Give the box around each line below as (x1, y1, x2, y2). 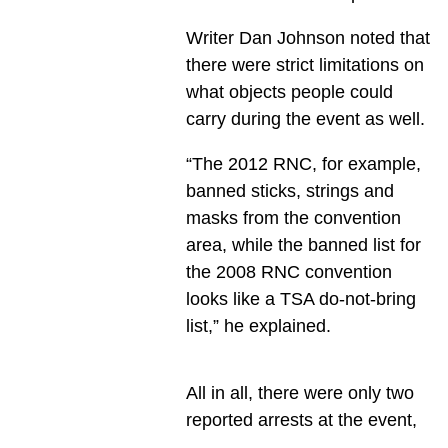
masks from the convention (185, 208, 401, 229)
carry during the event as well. (185, 109, 425, 130)
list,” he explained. (185, 316, 331, 337)
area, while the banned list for (185, 235, 421, 256)
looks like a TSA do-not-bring (185, 289, 416, 310)
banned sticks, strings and (185, 181, 394, 202)
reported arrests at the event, (185, 410, 417, 431)
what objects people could (185, 82, 393, 103)
